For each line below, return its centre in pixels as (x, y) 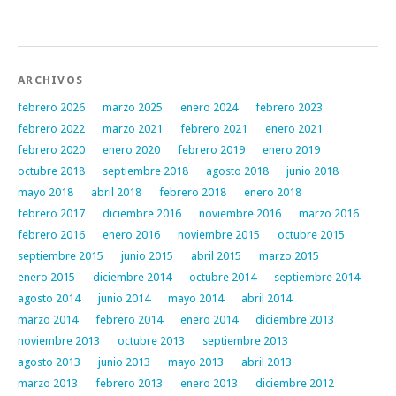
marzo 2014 (48, 319)
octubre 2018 (51, 171)
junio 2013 (124, 362)
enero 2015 (46, 277)
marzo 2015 (289, 255)
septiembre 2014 (317, 277)
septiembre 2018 (145, 171)
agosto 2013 (49, 362)
